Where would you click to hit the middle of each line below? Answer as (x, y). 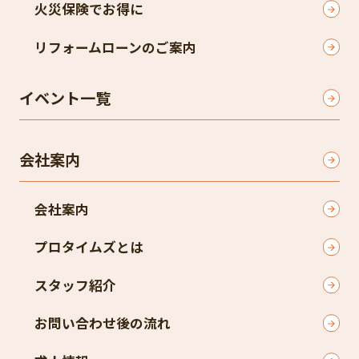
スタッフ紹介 (75, 285)
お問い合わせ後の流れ (103, 323)
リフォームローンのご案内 (115, 47)
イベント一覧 (65, 97)
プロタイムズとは (89, 247)
